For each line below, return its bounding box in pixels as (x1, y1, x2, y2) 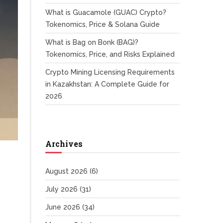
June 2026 (45, 203, 82, 211)
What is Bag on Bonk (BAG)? (45, 38, 138, 46)
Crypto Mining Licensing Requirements (45, 68, 175, 76)
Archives (45, 138, 83, 149)
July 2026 (45, 185, 80, 193)
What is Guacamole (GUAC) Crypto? (45, 8, 166, 16)
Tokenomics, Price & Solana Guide (45, 20, 160, 28)
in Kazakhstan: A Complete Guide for (45, 80, 169, 88)
